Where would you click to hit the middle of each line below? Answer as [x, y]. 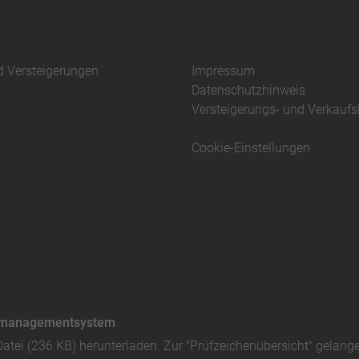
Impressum [223, 71]
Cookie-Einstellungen [251, 147]
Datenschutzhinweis [248, 90]
